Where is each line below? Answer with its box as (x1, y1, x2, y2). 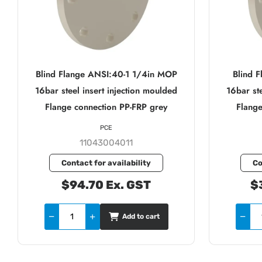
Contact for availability (61, 158, 151, 167)
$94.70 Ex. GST (61, 177, 151, 192)
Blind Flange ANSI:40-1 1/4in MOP (35, 67, 177, 81)
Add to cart (122, 212, 160, 221)
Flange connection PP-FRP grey (45, 100, 167, 113)
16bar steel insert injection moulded (35, 84, 177, 97)
